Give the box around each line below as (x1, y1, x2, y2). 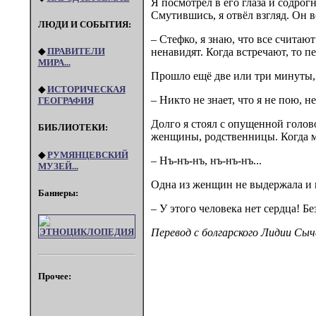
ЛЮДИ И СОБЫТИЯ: (37, 18, 131, 30)
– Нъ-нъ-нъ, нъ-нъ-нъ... (150, 154, 262, 167)
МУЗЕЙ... (37, 160, 78, 171)
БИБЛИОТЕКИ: (37, 122, 108, 133)
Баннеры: (37, 187, 78, 198)
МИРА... (37, 57, 71, 68)
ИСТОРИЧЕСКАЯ (47, 84, 126, 95)
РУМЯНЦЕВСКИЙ (47, 149, 128, 160)
